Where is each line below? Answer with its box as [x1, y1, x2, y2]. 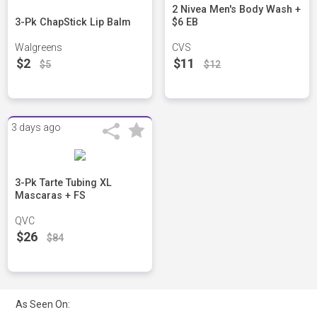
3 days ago [11, 122, 62, 134]
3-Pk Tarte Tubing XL [15, 177, 113, 190]
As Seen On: [16, 298, 71, 310]
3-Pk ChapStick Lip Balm [15, 16, 132, 29]
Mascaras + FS [15, 190, 86, 202]
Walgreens [15, 42, 63, 54]
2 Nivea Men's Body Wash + [171, 4, 301, 16]
